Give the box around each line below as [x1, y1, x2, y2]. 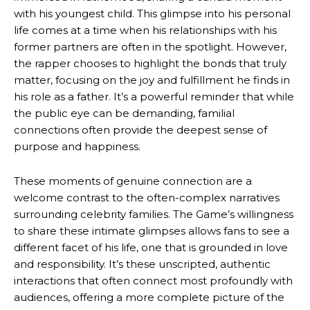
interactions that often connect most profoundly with [14, 273, 293, 287]
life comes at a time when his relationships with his [14, 23, 277, 37]
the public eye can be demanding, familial [14, 106, 235, 120]
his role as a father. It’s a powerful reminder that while [14, 89, 294, 103]
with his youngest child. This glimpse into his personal [14, 6, 291, 20]
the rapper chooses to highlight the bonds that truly [14, 56, 286, 70]
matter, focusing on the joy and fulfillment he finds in [14, 73, 290, 86]
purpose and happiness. [14, 139, 140, 153]
